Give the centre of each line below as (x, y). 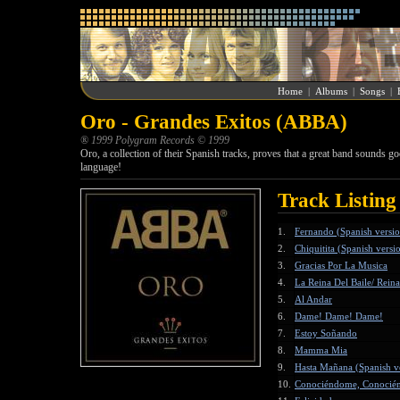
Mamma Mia (321, 350)
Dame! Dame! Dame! (339, 316)
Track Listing (337, 200)
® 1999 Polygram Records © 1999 (155, 140)
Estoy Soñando (326, 333)
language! (101, 167)
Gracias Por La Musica (341, 265)
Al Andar (313, 299)
